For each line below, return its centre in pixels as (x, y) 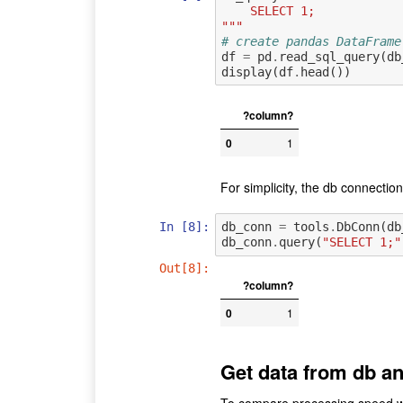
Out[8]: (185, 269)
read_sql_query (329, 56)
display (246, 72)
